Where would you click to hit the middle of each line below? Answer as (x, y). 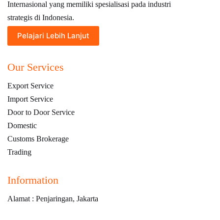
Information (33, 180)
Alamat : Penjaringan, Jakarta (53, 198)
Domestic (22, 125)
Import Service (30, 99)
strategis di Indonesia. (41, 17)
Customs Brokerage (38, 138)
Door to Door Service (41, 112)
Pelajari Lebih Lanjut (53, 36)
